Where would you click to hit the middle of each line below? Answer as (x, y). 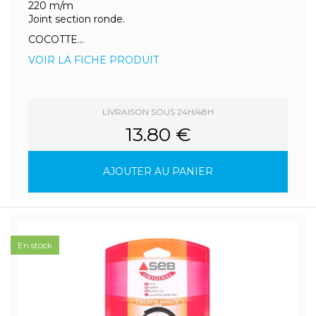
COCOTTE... (56, 39)
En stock (35, 245)
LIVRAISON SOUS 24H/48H (158, 112)
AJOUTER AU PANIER (158, 171)
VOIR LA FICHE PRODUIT (93, 60)
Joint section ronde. (77, 19)
